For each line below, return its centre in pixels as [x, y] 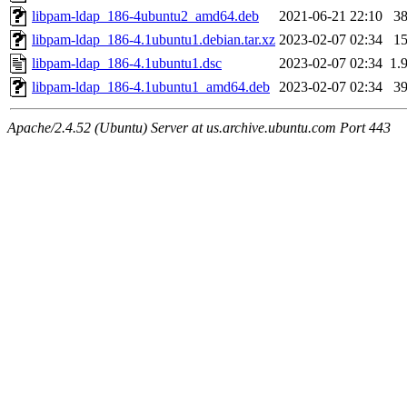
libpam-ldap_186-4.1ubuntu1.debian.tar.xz [154, 40]
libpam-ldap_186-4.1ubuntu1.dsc [127, 64]
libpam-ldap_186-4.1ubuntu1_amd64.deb [151, 87]
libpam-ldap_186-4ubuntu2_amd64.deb [145, 16]
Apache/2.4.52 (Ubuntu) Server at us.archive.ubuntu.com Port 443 [199, 128]
